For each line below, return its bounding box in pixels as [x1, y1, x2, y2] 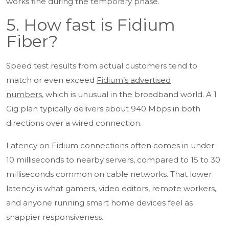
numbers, [6, 89, 43, 100]
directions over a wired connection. [6, 118, 144, 128]
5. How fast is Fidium [6, 15, 175, 35]
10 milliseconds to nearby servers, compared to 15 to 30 [6, 155, 220, 165]
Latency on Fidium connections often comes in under [6, 141, 214, 151]
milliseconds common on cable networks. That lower [6, 169, 212, 179]
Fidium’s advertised [97, 75, 171, 85]
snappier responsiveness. [6, 212, 105, 222]
